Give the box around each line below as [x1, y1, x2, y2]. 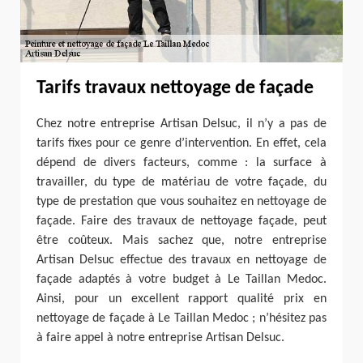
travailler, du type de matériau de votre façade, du [36, 175, 327, 189]
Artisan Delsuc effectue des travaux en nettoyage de [36, 253, 327, 267]
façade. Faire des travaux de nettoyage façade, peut [36, 214, 327, 228]
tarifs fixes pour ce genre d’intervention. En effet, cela [36, 136, 327, 150]
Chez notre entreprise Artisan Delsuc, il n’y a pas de [36, 117, 327, 130]
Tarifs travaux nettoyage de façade [36, 78, 314, 98]
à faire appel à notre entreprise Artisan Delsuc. [36, 331, 284, 344]
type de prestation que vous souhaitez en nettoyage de [36, 194, 327, 208]
